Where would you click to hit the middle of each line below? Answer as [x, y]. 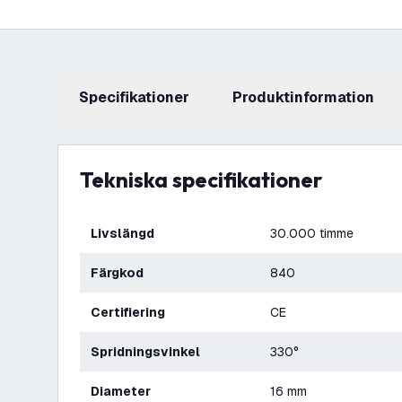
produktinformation [308, 97]
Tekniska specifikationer [207, 179]
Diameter [125, 391]
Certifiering [133, 312]
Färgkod [121, 273]
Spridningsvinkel [150, 352]
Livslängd [126, 233]
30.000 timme [312, 233]
